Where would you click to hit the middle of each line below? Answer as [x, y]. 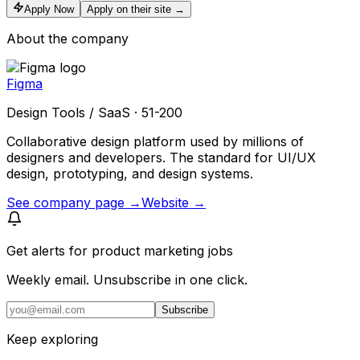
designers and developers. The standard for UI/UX [161, 157]
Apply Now [49, 9]
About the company [67, 38]
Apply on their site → [136, 9]
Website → [174, 202]
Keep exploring [52, 339]
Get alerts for [49, 250]
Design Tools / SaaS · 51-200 [94, 112]
